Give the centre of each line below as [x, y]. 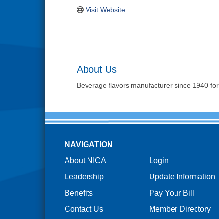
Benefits [78, 193]
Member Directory [180, 209]
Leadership [84, 176]
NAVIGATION [88, 144]
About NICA [85, 160]
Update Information [182, 176]
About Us [97, 69]
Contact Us [84, 209]
